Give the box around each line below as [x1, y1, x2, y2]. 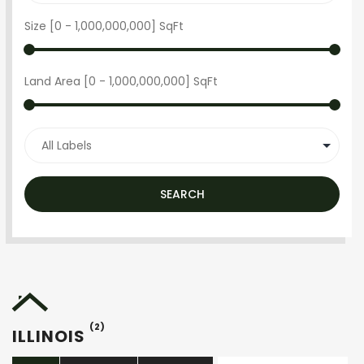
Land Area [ [24, 73, 89, 89]
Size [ [24, 18, 54, 34]
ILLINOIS [12, 325, 89, 348]
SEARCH [159, 186, 205, 202]
